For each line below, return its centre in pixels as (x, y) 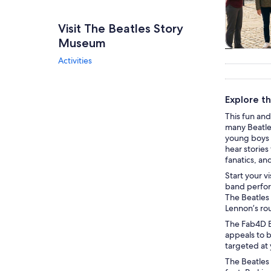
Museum (82, 43)
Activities (75, 60)
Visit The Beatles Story (121, 28)
